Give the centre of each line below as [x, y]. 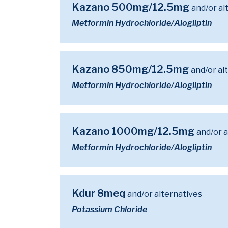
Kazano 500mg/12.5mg [132, 7]
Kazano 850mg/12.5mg [131, 69]
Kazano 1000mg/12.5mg [134, 131]
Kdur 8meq [99, 193]
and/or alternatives [165, 194]
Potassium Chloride [109, 209]
